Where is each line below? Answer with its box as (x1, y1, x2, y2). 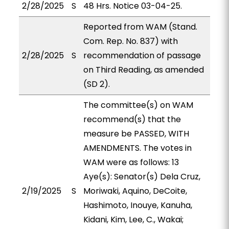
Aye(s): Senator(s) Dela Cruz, (83, 171, 200, 182)
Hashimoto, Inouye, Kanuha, (83, 199, 192, 211)
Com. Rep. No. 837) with (83, 35, 178, 47)
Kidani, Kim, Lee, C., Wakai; (83, 214, 184, 225)
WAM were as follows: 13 (83, 156, 179, 168)
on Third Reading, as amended (83, 64, 204, 76)
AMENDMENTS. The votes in (83, 142, 192, 154)
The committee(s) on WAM (83, 99, 193, 111)
